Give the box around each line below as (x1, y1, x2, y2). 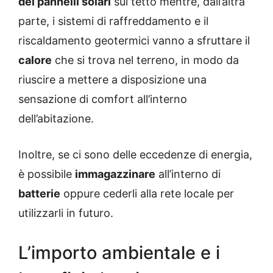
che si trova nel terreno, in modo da (52, 54, 239, 67)
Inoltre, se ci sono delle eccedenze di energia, (18, 148, 252, 161)
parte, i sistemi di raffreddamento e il (18, 15, 208, 28)
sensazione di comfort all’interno (18, 93, 187, 106)
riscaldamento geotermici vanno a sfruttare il (18, 34, 250, 48)
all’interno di (155, 168, 221, 181)
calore (18, 54, 52, 67)
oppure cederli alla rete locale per (60, 187, 234, 200)
